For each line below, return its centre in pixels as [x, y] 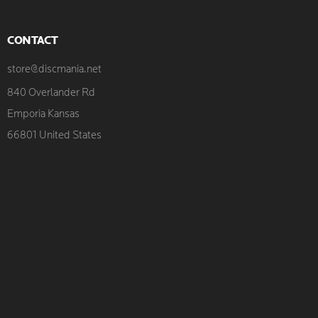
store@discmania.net [54, 70]
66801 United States [54, 136]
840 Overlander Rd [51, 94]
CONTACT [32, 42]
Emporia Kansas [43, 115]
